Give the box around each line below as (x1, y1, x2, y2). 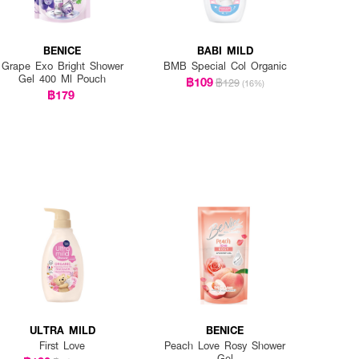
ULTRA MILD (29, 322, 95, 338)
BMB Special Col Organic (163, 58, 287, 73)
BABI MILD (196, 42, 253, 58)
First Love (39, 338, 86, 353)
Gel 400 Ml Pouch (18, 71, 107, 86)
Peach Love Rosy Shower (164, 338, 286, 353)
